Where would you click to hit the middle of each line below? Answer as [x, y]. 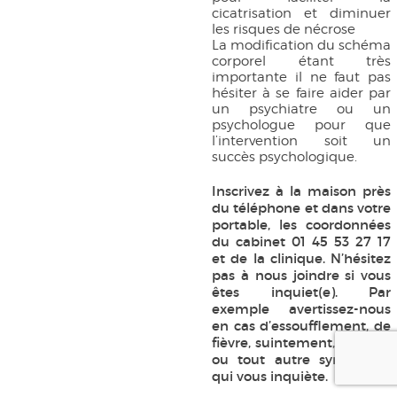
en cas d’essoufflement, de [301, 326]
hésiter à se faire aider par [301, 93]
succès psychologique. [284, 157]
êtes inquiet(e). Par [301, 292]
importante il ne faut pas [301, 77]
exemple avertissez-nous [301, 309]
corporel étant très [301, 61]
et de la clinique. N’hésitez [301, 258]
